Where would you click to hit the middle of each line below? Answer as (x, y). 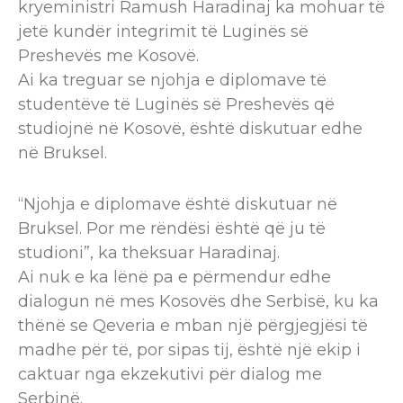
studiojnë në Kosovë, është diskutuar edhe (190, 129)
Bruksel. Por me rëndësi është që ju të (172, 229)
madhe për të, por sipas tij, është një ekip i (189, 350)
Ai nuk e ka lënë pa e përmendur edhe (175, 278)
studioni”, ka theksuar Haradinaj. (149, 253)
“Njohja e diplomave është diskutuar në (178, 205)
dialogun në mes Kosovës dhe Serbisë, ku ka (198, 302)
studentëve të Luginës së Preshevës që (176, 105)
